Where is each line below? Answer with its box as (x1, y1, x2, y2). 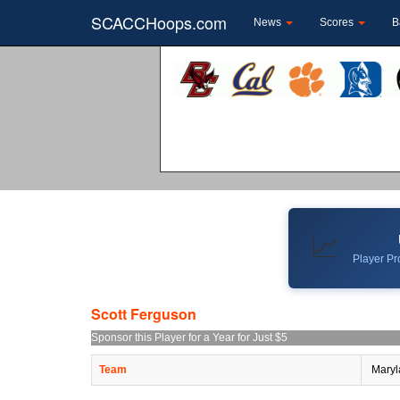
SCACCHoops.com (91, 11, 227, 34)
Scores (320, 16, 356, 29)
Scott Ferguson (91, 303, 196, 324)
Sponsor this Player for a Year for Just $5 (91, 330, 287, 344)
